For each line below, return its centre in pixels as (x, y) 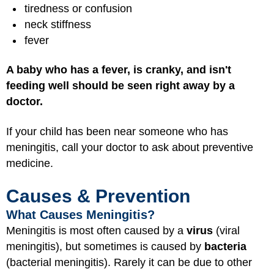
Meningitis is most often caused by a (96, 231)
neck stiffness (58, 24)
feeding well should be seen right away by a (120, 86)
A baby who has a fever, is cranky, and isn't (119, 70)
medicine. (30, 163)
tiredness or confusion (78, 8)
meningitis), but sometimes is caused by (105, 246)
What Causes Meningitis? (80, 215)
